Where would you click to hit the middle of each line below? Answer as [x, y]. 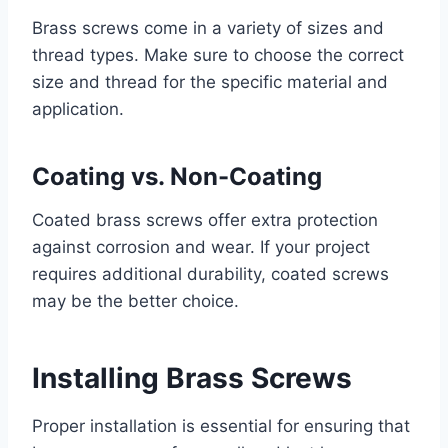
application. [78, 109]
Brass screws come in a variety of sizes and [208, 28]
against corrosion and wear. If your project [201, 247]
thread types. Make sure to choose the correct [218, 55]
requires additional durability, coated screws [210, 274]
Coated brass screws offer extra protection [205, 220]
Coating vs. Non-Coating [177, 177]
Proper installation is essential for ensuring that [221, 426]
